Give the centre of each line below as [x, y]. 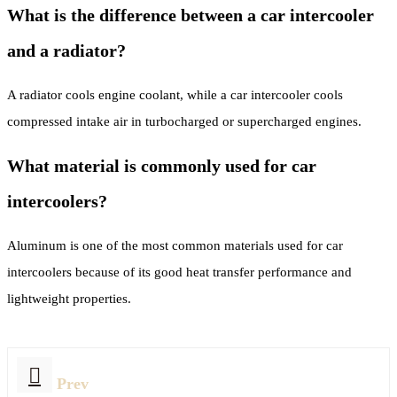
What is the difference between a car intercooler [191, 15]
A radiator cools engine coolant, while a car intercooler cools [175, 94]
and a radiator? [66, 50]
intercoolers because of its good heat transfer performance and [179, 272]
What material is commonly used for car [162, 165]
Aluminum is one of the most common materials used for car [175, 245]
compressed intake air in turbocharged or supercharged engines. [184, 121]
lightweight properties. [69, 298]
